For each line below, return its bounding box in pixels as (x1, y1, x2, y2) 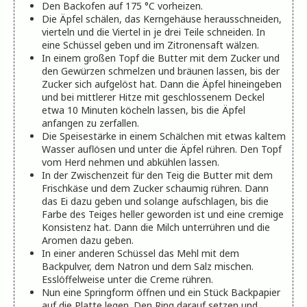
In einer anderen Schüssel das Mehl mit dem (42, 246, 239, 260)
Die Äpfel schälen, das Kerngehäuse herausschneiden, (42, 12, 282, 25)
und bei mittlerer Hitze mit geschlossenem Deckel (42, 90, 265, 103)
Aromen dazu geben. (42, 233, 134, 247)
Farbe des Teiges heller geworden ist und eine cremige (42, 207, 284, 221)
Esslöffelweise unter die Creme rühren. (42, 272, 213, 286)
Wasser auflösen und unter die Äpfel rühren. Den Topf (42, 142, 282, 156)
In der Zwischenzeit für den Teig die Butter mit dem (42, 168, 273, 182)
